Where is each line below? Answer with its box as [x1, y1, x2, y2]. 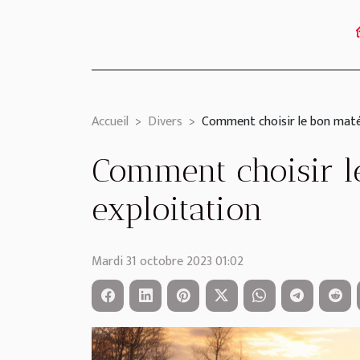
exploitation [92, 190, 263, 228]
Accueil [92, 111, 129, 133]
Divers [148, 111, 182, 133]
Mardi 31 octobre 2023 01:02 [92, 251, 243, 272]
